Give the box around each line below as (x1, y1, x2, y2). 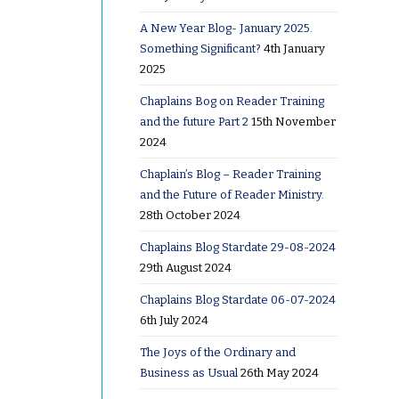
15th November (250, 114, 336, 128)
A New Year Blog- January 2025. (139, 20, 313, 35)
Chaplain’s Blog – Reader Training (139, 167, 321, 181)
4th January (263, 41, 325, 55)
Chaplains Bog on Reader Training (139, 94, 324, 108)
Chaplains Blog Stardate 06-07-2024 (139, 292, 336, 306)
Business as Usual (139, 365, 238, 379)
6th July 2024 (139, 313, 208, 327)
